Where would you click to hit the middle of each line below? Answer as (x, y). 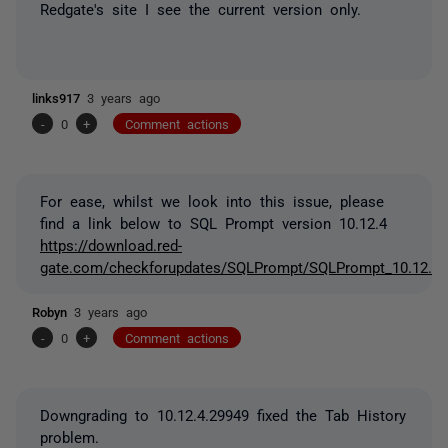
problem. (69, 436)
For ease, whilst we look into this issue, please (212, 200)
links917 (59, 97)
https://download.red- (111, 244)
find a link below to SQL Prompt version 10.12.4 (213, 222)
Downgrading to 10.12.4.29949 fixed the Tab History (223, 414)
